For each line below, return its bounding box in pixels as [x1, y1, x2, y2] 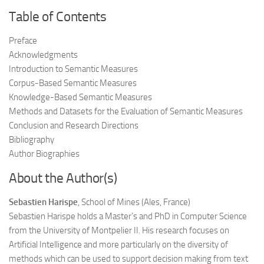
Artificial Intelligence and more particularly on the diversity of [9, 239, 228, 250]
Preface [9, 35, 37, 46]
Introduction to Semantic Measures [9, 63, 138, 74]
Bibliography [9, 134, 54, 145]
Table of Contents [9, 8, 107, 25]
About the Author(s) [9, 170, 117, 186]
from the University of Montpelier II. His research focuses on [9, 225, 229, 236]
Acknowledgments [9, 49, 78, 60]
